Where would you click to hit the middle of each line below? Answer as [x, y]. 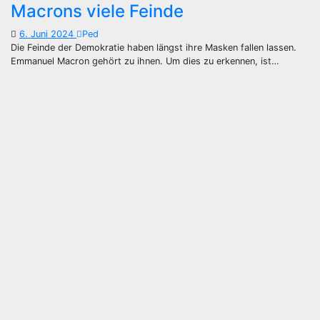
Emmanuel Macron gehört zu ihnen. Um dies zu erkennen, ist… [145, 61]
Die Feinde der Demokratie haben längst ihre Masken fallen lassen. [154, 47]
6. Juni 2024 [48, 34]
